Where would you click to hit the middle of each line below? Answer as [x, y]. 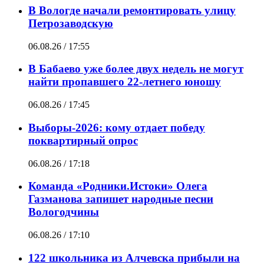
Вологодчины [64, 212]
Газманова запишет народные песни [121, 199]
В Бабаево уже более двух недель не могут [136, 69]
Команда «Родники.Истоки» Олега [118, 186]
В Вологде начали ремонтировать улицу [132, 10]
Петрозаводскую [71, 23]
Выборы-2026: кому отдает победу [117, 127]
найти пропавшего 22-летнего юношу [125, 82]
